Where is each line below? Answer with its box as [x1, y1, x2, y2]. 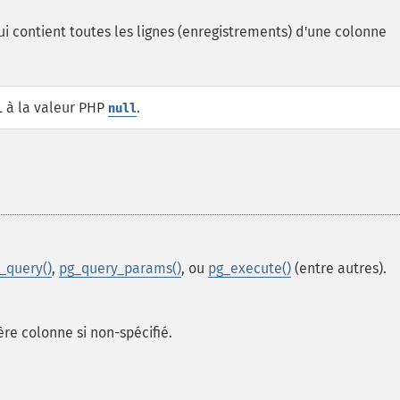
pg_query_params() [59, 260, 181, 277]
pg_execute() [208, 260, 291, 277]
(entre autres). [291, 260, 387, 277]
